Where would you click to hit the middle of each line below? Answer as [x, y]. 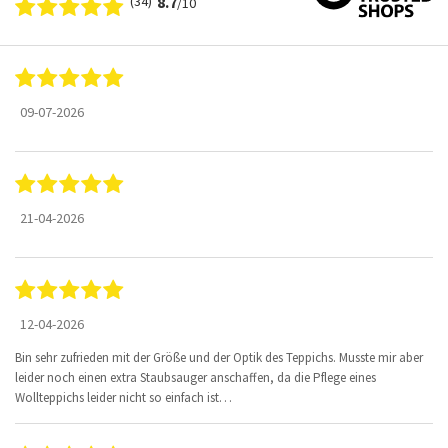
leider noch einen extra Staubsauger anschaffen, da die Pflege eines [195, 377]
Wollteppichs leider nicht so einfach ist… [123, 397]
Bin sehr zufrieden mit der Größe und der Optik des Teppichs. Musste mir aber [219, 357]
